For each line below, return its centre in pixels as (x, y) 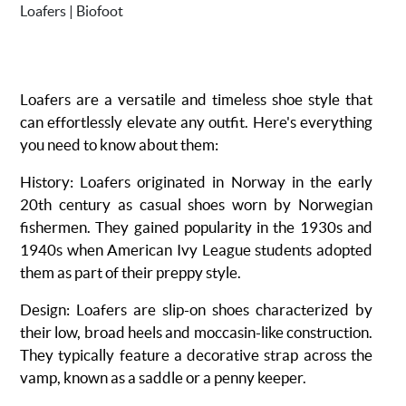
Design (43, 309)
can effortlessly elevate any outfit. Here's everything (196, 122)
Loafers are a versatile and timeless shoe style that (196, 99)
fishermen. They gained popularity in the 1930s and (196, 227)
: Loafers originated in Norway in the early (221, 182)
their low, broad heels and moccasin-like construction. (196, 332)
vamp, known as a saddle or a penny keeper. (163, 377)
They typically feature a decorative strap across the (196, 355)
